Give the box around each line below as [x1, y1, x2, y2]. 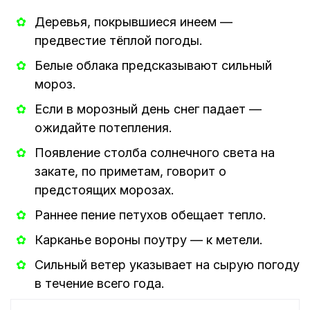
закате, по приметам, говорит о [35, 164, 226, 179]
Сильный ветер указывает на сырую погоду [35, 257, 300, 273]
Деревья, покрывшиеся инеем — [35, 15, 232, 30]
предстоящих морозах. [35, 183, 174, 198]
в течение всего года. [35, 276, 165, 291]
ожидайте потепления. [35, 120, 172, 136]
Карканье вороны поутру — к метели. [35, 232, 263, 248]
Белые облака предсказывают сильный [35, 58, 272, 73]
